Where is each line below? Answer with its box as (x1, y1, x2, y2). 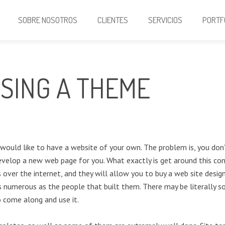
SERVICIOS (148, 15, 183, 25)
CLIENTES (97, 15, 129, 25)
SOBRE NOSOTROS (18, 15, 78, 25)
